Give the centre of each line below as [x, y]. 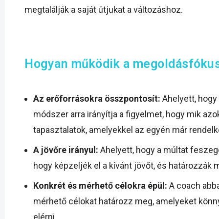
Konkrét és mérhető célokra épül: [100, 186]
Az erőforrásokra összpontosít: [97, 99]
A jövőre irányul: [66, 150]
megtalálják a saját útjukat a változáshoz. [104, 10]
